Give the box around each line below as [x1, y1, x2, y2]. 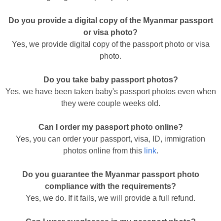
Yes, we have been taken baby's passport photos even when [5, 87, 216, 96]
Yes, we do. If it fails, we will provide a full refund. [26, 194, 195, 202]
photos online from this [63, 147, 144, 155]
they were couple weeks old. [61, 99, 160, 108]
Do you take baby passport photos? [43, 75, 178, 84]
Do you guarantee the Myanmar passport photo [22, 170, 199, 179]
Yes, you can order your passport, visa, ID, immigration [16, 135, 205, 143]
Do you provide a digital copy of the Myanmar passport [8, 16, 213, 25]
